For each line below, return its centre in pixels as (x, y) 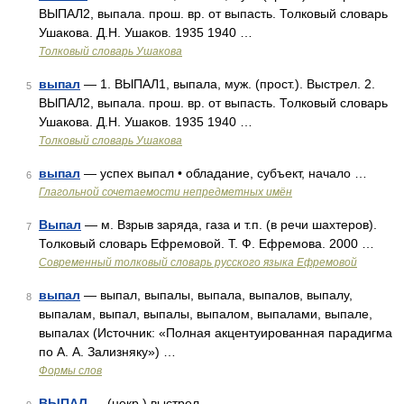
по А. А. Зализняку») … (107, 352)
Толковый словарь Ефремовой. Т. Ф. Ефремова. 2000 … (207, 243)
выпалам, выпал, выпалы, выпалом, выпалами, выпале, (206, 314)
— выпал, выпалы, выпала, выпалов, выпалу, (216, 295)
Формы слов (70, 371)
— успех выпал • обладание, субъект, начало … (224, 173)
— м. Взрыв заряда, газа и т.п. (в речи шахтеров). (229, 225)
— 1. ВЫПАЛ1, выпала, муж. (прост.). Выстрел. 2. (228, 84)
